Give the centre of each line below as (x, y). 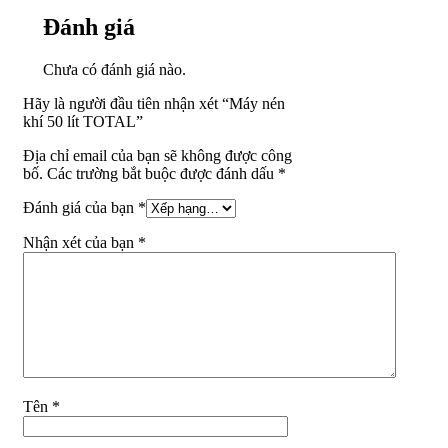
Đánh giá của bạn (80, 207)
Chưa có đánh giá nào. (114, 69)
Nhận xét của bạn (80, 242)
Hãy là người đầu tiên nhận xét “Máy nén (154, 103)
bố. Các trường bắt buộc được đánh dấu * (154, 173)
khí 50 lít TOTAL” (83, 121)
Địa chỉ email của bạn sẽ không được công (157, 155)
